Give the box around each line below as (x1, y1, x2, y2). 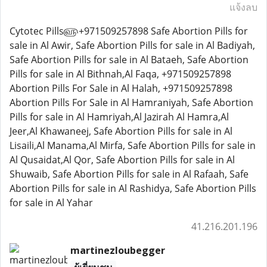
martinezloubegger (70, 244, 165, 257)
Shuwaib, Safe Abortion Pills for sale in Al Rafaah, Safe (10, 167, 249, 181)
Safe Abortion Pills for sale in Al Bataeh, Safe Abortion (10, 53, 249, 66)
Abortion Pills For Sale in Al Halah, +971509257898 (10, 82, 232, 95)
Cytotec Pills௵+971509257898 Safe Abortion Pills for (10, 24, 248, 38)
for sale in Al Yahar (10, 196, 93, 209)
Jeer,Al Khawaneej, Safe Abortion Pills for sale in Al (10, 125, 232, 138)
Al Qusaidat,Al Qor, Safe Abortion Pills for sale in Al (10, 153, 235, 166)
